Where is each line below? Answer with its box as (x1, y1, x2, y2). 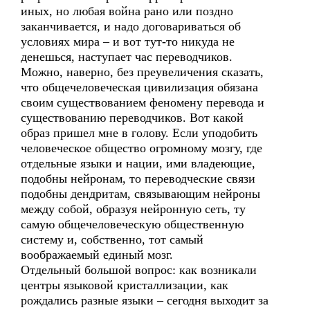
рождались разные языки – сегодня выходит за (21, 293, 268, 307)
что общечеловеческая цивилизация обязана (21, 80, 258, 94)
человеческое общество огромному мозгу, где (21, 141, 262, 155)
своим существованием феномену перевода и (21, 95, 264, 109)
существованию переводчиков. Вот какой (21, 111, 244, 125)
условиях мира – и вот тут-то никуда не (21, 35, 235, 48)
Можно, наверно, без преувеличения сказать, (21, 65, 264, 79)
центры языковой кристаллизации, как (21, 278, 228, 292)
